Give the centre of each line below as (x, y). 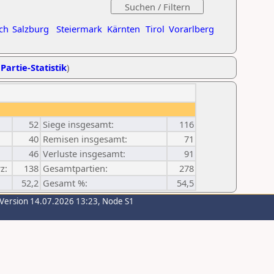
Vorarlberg (191, 29)
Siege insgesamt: (78, 124)
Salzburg (31, 29)
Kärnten (124, 29)
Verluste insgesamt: (84, 154)
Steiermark (79, 29)
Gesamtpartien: (75, 168)
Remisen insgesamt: (85, 139)
